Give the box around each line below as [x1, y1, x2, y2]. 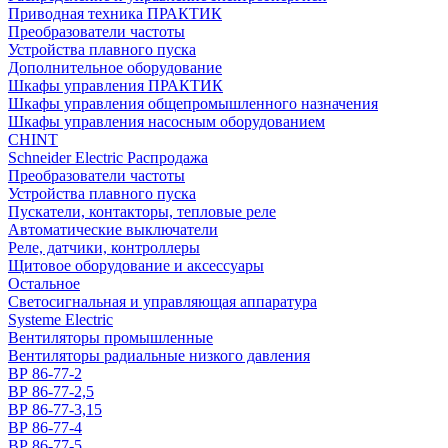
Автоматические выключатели [8, 221, 218, 238]
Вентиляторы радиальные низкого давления [8, 347, 310, 364]
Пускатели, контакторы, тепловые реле [8, 203, 276, 220]
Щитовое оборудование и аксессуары [8, 257, 264, 274]
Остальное [8, 275, 80, 292]
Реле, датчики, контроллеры [8, 239, 200, 256]
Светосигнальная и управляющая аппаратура [8, 293, 317, 310]
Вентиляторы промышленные [8, 329, 213, 346]
